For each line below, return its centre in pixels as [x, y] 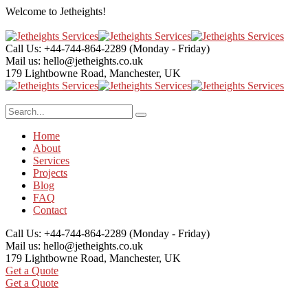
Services [51, 161]
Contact [50, 210]
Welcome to [33, 11]
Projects [50, 173]
